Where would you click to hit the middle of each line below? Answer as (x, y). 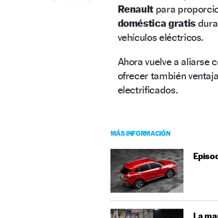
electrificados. (148, 90)
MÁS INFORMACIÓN (140, 133)
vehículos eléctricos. (161, 37)
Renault (136, 9)
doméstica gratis (156, 23)
